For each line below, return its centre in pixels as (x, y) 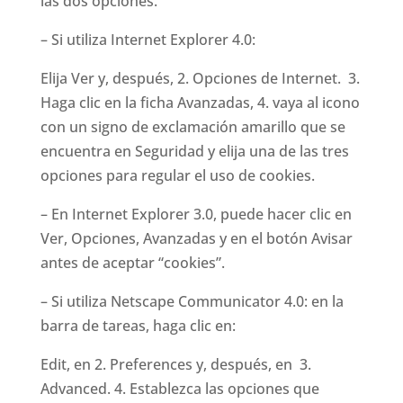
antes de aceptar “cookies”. (132, 263)
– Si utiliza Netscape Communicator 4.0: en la (192, 301)
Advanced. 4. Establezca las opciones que (179, 389)
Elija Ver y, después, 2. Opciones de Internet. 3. (200, 78)
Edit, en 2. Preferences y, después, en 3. (175, 364)
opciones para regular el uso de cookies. (177, 175)
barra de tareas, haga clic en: (138, 326)
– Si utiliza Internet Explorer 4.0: (148, 40)
